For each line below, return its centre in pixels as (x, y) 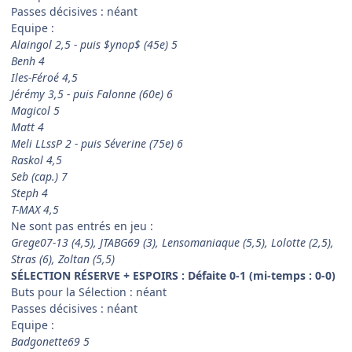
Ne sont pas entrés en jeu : (82, 226)
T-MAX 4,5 (35, 210)
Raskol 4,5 (37, 160)
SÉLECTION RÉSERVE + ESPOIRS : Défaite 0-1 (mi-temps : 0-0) (173, 276)
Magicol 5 (35, 111)
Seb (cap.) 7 (39, 177)
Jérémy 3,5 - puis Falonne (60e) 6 (92, 94)
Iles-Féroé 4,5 (44, 78)
